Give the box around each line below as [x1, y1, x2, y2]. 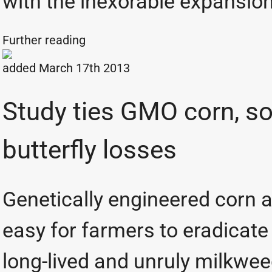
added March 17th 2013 [2, 61, 130, 75]
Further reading [2, 33, 89, 47]
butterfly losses [2, 135, 177, 165]
